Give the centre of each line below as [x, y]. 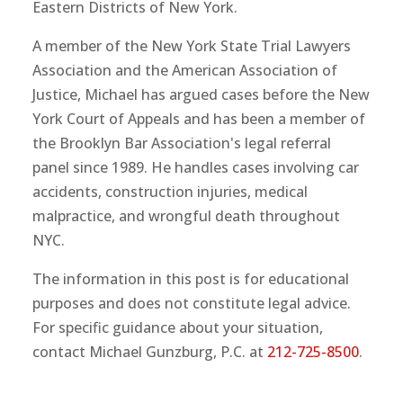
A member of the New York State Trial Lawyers [191, 45]
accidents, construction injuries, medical [170, 191]
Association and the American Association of [184, 70]
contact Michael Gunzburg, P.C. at [149, 351]
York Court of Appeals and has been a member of [198, 118]
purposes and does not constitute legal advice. [191, 303]
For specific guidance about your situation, [177, 327]
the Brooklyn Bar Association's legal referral [181, 143]
